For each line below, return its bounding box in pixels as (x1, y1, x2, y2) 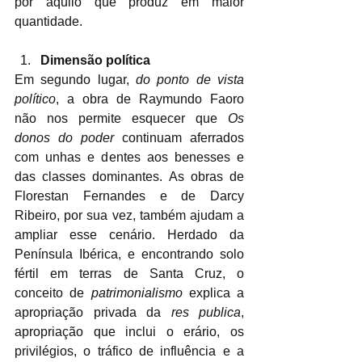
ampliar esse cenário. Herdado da (15, 227, 244, 242)
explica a (182, 285, 244, 300)
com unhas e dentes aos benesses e (15, 149, 244, 164)
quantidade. (15, 14, 82, 28)
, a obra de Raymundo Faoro (56, 91, 244, 106)
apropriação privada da (15, 305, 171, 319)
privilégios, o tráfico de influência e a (15, 343, 244, 358)
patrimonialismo (90, 285, 183, 300)
